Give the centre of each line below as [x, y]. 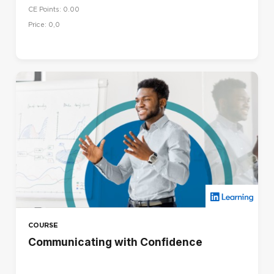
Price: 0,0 [44, 24]
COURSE [43, 225]
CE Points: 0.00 [54, 9]
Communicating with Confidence [115, 242]
